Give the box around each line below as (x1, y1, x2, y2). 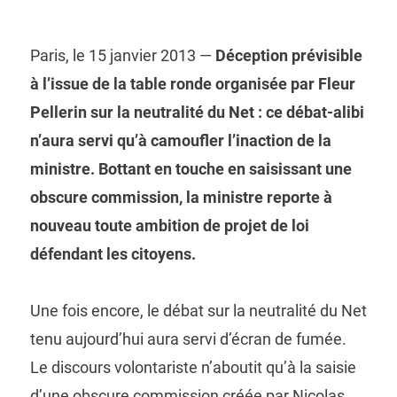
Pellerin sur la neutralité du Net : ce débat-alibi (29, 102, 364, 121)
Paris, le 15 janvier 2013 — (29, 45, 215, 65)
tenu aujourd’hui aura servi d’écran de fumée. (29, 329, 346, 348)
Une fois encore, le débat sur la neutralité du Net (29, 300, 367, 320)
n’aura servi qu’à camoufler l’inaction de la (29, 130, 331, 150)
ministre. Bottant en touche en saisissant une (29, 159, 352, 178)
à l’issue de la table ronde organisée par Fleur (29, 74, 355, 93)
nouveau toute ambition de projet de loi (29, 215, 309, 235)
